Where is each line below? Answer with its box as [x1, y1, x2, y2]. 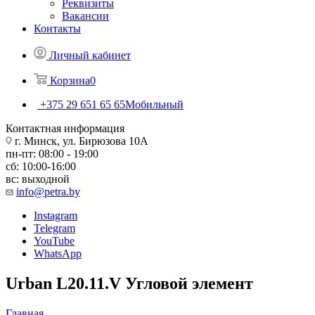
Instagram [34, 209, 77, 221]
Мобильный [125, 98, 184, 110]
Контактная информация [6, 122, 124, 134]
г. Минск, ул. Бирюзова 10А [12, 134, 148, 147]
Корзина [50, 74, 90, 86]
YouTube [34, 234, 75, 247]
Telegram [34, 221, 75, 234]
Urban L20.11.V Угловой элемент [6, 274, 253, 292]
